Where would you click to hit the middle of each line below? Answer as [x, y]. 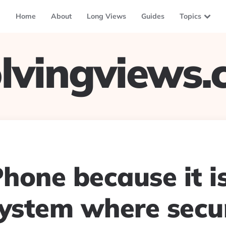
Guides [153, 16]
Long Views [106, 16]
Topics [190, 16]
